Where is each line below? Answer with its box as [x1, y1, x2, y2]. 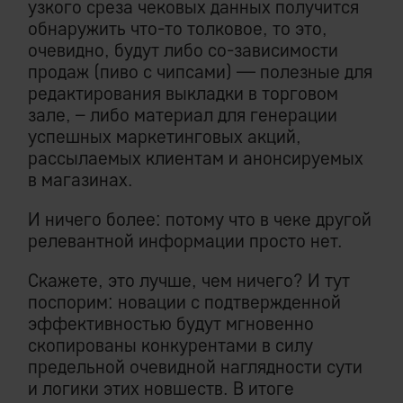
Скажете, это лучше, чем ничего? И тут [28, 269, 350, 292]
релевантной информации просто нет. [28, 229, 343, 253]
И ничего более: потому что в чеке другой [28, 208, 372, 231]
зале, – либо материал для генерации [28, 103, 337, 127]
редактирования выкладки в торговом [28, 82, 338, 105]
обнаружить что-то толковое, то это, [28, 17, 327, 40]
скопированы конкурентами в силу [28, 334, 313, 357]
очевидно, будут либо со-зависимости [28, 39, 338, 62]
